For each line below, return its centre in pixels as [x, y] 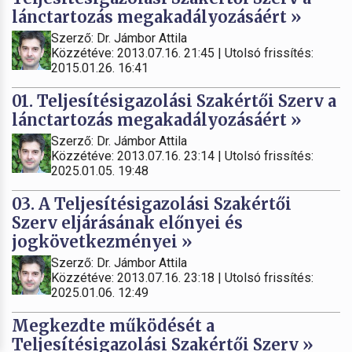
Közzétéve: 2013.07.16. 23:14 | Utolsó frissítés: [182, 156]
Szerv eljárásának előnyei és [127, 222]
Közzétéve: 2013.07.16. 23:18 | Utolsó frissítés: [182, 277]
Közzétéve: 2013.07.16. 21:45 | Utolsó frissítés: [182, 53]
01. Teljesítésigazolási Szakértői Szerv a [174, 101]
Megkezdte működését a [113, 325]
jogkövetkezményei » [102, 241]
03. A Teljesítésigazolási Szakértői [152, 203]
